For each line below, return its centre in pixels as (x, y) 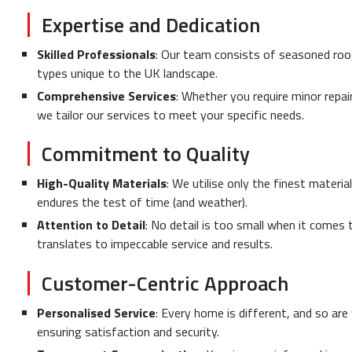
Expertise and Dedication (151, 24)
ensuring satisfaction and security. (128, 331)
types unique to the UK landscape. (127, 73)
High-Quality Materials (102, 183)
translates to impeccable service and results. (155, 244)
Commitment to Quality (146, 154)
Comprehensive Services (106, 95)
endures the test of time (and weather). (142, 202)
